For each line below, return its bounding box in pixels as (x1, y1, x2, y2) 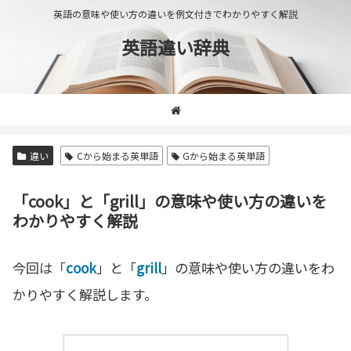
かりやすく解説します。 (13, 284, 157, 304)
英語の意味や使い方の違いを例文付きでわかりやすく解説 (53, 7, 298, 21)
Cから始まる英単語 (76, 149, 158, 162)
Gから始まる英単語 (183, 149, 266, 162)
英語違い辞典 (121, 34, 230, 60)
